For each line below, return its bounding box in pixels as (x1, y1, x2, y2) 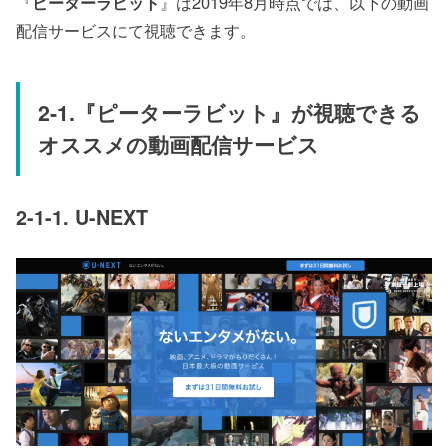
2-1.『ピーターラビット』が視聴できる (37, 97, 421, 129)
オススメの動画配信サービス (37, 129, 319, 161)
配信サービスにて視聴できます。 (16, 17, 257, 42)
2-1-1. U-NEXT (16, 202, 149, 231)
